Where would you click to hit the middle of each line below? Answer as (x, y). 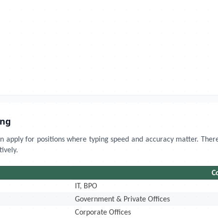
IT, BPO (86, 186)
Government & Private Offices (123, 200)
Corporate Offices (103, 213)
